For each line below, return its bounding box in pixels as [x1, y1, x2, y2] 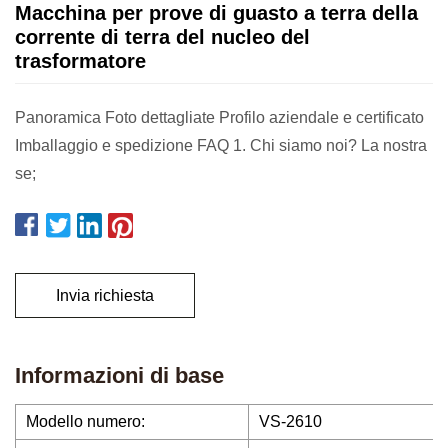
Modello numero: [26, 413, 145, 430]
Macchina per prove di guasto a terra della [15, 2, 418, 24]
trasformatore [15, 50, 146, 72]
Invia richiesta [56, 286, 154, 304]
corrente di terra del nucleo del [15, 26, 310, 48]
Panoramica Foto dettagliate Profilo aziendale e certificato [15, 109, 424, 126]
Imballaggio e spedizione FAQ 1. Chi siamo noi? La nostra [15, 137, 361, 154]
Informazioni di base [15, 363, 224, 388]
